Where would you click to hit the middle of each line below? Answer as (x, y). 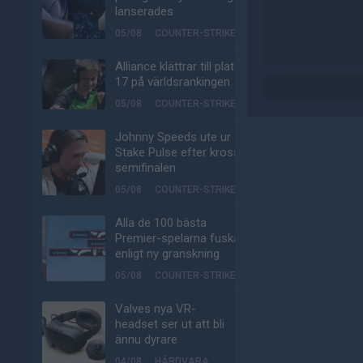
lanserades (144, 11)
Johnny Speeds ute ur (173, 137)
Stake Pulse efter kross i (180, 152)
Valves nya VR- (156, 309)
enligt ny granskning (167, 254)
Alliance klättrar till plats (178, 66)
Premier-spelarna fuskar (179, 238)
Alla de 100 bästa (161, 223)
